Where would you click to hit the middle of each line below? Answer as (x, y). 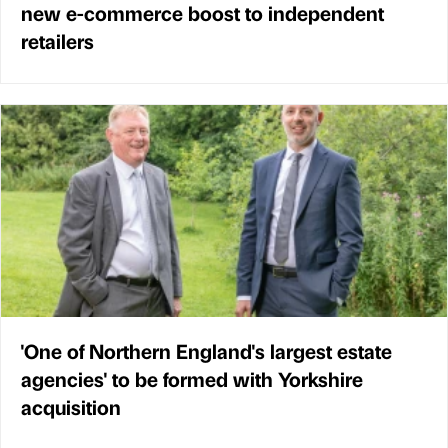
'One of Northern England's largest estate (206, 351)
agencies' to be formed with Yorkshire (192, 379)
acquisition (71, 407)
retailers (57, 40)
